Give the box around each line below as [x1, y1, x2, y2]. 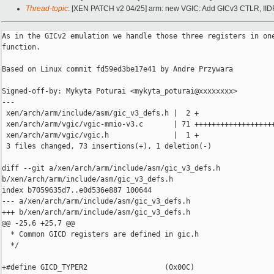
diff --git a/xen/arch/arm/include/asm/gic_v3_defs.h [2, 164, 224, 173]
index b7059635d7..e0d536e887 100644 [2, 186, 152, 195]
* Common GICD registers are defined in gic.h [2, 230, 199, 239]
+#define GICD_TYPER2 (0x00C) [2, 263, 194, 272]
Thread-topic [26, 4, 68, 13]
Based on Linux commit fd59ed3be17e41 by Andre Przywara [2, 65, 233, 74]
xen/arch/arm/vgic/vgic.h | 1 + [2, 131, 199, 140]
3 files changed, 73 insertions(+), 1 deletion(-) [2, 142, 212, 151]
